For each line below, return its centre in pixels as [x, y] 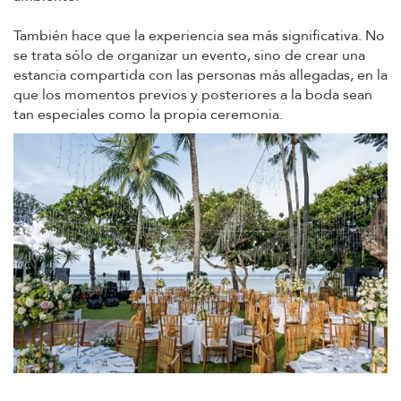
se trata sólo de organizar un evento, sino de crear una [189, 56]
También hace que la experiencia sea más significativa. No [199, 36]
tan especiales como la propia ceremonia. [148, 115]
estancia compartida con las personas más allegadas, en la [200, 76]
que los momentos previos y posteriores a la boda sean [193, 95]
